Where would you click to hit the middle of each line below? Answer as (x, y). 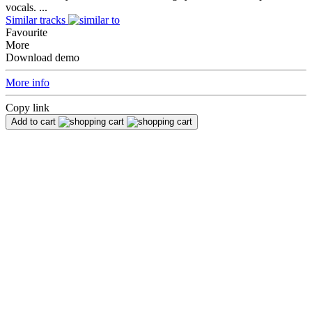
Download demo (42, 57)
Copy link (28, 107)
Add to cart (33, 121)
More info (28, 82)
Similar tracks (36, 19)
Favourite (26, 32)
